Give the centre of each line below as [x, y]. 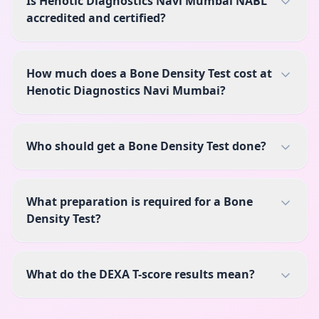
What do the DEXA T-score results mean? [141, 274]
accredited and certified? [96, 17]
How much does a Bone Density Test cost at [149, 73]
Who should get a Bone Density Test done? [146, 146]
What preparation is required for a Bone [140, 201]
